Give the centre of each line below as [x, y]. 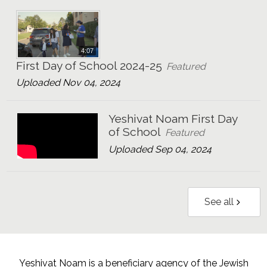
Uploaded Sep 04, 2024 [160, 149]
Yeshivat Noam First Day [173, 118]
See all [219, 201]
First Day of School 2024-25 [89, 65]
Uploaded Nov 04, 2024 [69, 83]
